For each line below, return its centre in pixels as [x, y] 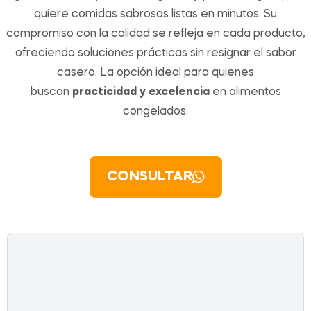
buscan [51, 93]
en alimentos [245, 93]
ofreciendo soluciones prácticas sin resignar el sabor [155, 54]
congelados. [155, 112]
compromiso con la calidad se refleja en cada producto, [155, 34]
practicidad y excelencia [141, 93]
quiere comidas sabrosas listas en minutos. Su [155, 15]
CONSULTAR [149, 177]
